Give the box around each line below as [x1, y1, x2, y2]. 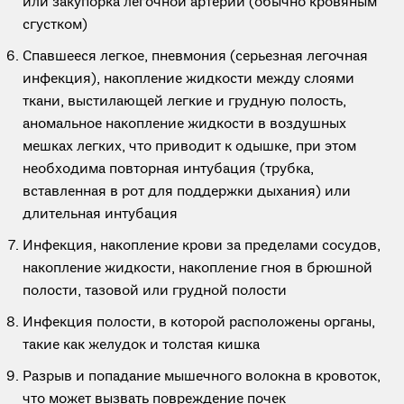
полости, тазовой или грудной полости [23, 282, 287, 300]
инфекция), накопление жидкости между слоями [23, 70, 354, 88]
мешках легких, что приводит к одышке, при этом [23, 138, 356, 156]
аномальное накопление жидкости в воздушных [23, 115, 346, 133]
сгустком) [23, 16, 87, 34]
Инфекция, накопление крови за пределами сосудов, [23, 237, 381, 255]
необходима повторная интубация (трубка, [23, 161, 314, 179]
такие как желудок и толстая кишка [23, 336, 260, 354]
